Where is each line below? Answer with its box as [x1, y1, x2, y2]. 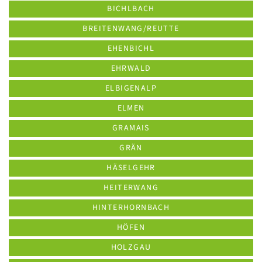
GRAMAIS [112, 122, 150, 134]
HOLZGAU [111, 242, 151, 253]
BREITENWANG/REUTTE [82, 23, 180, 35]
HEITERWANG [104, 182, 158, 194]
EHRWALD [111, 63, 151, 74]
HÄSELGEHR [106, 162, 156, 174]
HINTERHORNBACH [92, 202, 170, 213]
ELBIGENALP [105, 82, 157, 94]
